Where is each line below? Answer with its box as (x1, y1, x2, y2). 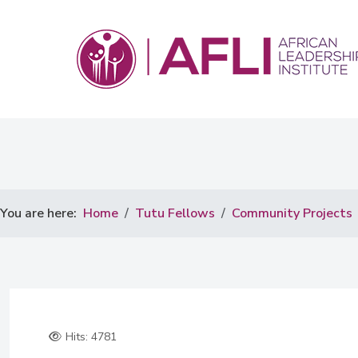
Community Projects (232, 205, 352, 222)
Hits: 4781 (62, 329, 117, 344)
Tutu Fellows (135, 205, 215, 222)
